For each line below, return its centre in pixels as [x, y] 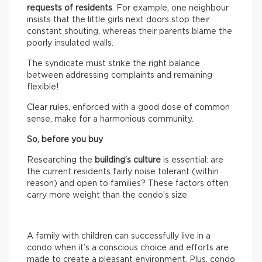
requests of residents [70, 8]
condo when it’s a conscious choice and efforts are [128, 248]
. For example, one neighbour [170, 8]
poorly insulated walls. [70, 43]
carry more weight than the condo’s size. [108, 195]
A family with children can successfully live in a [119, 236]
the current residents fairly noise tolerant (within [123, 172]
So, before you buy [65, 139]
